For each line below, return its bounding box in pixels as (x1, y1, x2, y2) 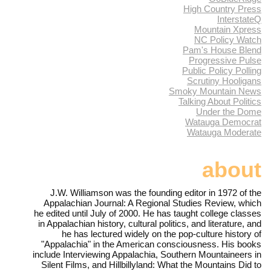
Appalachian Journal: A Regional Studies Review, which (44, 197, 261, 208)
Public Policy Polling (182, 65, 261, 76)
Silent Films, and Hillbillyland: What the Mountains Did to (41, 259, 261, 270)
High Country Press (183, 4, 261, 15)
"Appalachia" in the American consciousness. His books (41, 238, 261, 249)
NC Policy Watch (194, 34, 261, 45)
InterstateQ (217, 14, 261, 25)
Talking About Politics (178, 96, 261, 107)
